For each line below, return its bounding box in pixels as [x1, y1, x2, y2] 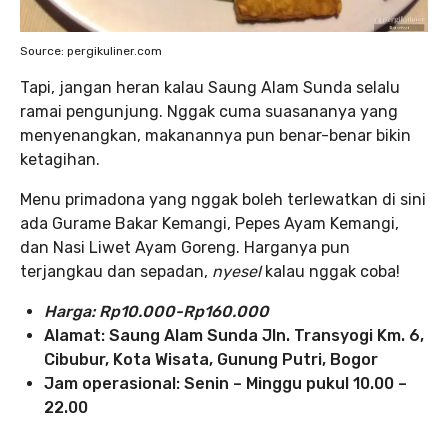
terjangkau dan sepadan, [20, 262, 212, 281]
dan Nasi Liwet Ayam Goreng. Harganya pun [20, 238, 350, 257]
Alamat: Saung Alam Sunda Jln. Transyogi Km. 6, [44, 326, 424, 345]
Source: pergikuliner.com [20, 44, 162, 58]
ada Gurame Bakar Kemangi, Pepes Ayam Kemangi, [20, 214, 399, 233]
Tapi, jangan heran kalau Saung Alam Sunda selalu [20, 78, 400, 97]
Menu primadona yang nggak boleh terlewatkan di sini [20, 190, 426, 209]
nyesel [212, 262, 265, 281]
